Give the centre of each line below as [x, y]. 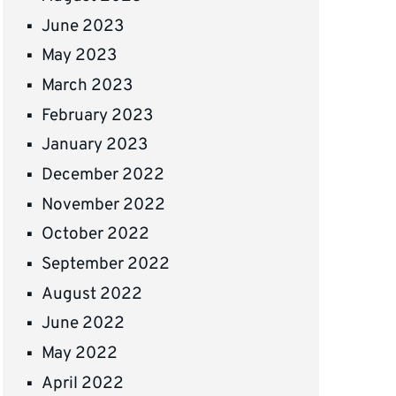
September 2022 [106, 265]
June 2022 [84, 324]
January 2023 [95, 145]
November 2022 [104, 205]
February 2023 [98, 115]
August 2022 [92, 294]
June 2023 [83, 26]
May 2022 [80, 354]
